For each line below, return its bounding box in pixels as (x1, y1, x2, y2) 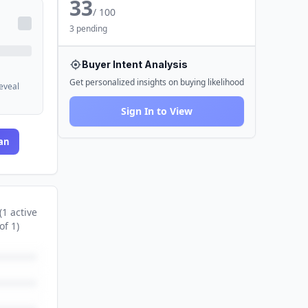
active (7, 206, 37, 219)
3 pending (69, 23, 107, 34)
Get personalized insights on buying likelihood (69, 76, 244, 88)
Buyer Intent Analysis (82, 58, 188, 70)
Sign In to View (121, 104, 192, 118)
